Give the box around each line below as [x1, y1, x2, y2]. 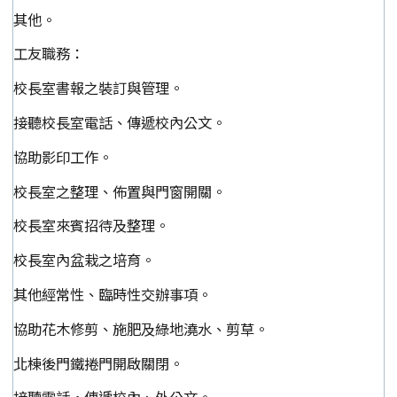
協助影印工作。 [13, 145, 113, 167]
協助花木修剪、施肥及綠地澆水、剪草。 [13, 317, 269, 339]
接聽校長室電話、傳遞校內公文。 [13, 111, 226, 133]
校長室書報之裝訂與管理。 [13, 77, 183, 99]
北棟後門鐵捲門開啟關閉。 [13, 352, 183, 374]
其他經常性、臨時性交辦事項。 [13, 283, 212, 305]
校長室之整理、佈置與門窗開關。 [13, 180, 226, 202]
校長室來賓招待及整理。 [13, 214, 169, 237]
